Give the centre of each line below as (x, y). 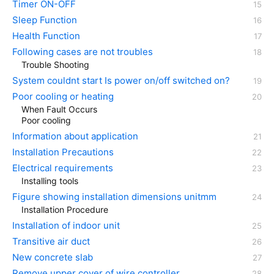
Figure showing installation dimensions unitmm (114, 196)
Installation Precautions (63, 152)
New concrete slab (53, 257)
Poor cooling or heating (63, 96)
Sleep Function (45, 20)
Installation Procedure (65, 209)
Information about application (75, 136)
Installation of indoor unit (66, 225)
